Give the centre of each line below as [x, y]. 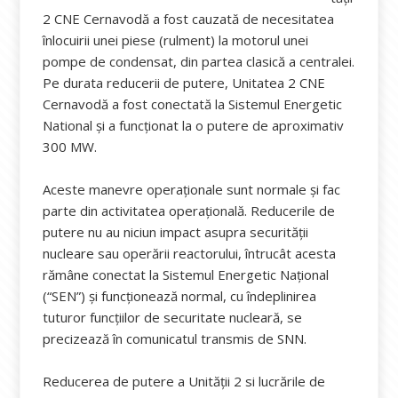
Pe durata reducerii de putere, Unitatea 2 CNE [184, 83]
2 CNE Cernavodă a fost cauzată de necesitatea [189, 19]
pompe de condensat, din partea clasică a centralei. [199, 61]
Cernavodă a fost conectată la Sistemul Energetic [193, 104]
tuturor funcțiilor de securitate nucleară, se [173, 317]
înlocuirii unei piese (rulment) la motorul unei [176, 40]
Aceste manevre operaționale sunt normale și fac [192, 189]
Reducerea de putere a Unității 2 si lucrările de [184, 381]
